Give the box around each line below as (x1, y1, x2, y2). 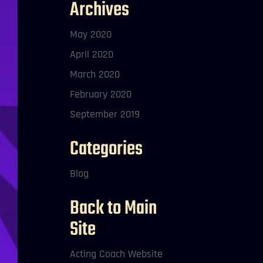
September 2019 (70, 107, 140, 121)
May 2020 (70, 28, 112, 41)
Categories (70, 134, 143, 164)
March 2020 (70, 68, 120, 81)
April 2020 (70, 48, 114, 61)
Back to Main (70, 194, 157, 224)
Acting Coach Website (70, 247, 163, 261)
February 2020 (70, 87, 132, 101)
